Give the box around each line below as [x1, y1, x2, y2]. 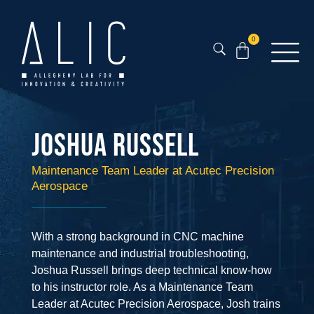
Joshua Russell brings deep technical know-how [32, 264, 272, 277]
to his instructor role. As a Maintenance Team [32, 281, 253, 294]
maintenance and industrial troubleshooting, [32, 247, 249, 260]
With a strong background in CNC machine [32, 231, 244, 243]
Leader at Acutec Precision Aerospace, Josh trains [32, 298, 280, 310]
